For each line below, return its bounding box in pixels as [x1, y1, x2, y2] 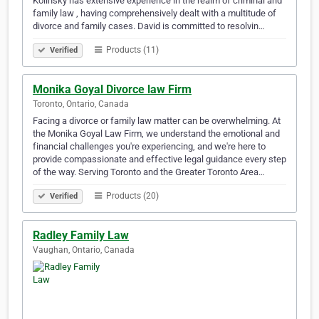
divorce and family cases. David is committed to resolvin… [33, 21, 265, 32]
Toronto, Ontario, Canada [33, 99, 129, 110]
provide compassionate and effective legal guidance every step [33, 154, 286, 165]
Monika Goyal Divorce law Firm [33, 83, 192, 97]
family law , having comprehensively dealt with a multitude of [33, 8, 276, 19]
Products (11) [104, 45, 159, 56]
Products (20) [104, 191, 159, 202]
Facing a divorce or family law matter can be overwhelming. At [33, 115, 281, 127]
